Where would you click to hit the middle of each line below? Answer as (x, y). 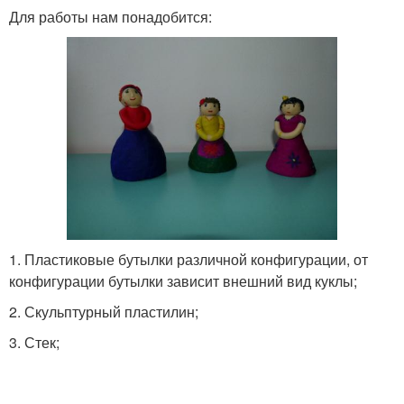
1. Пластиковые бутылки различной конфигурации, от (188, 259)
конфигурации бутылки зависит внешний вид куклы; (183, 281)
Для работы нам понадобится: (110, 17)
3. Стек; (34, 342)
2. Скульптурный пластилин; (104, 312)
